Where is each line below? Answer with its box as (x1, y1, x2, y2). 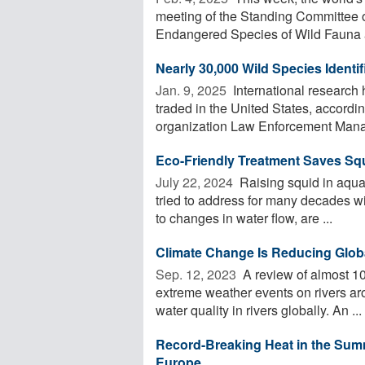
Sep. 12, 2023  (156, 264, 240, 284)
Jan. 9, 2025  (156, 80, 230, 99)
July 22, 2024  (156, 172, 236, 191)
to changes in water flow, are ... (156, 208, 332, 227)
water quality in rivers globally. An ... (156, 300, 362, 319)
